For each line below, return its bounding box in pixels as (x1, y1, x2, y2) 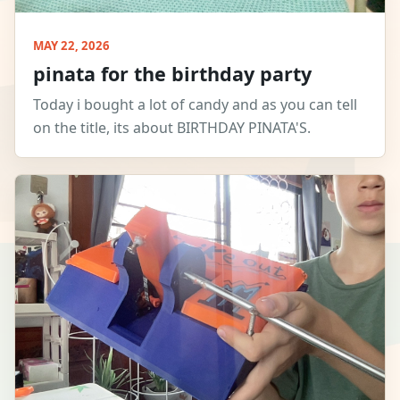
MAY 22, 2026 (33, 37, 110, 54)
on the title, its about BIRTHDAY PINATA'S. (33, 117, 311, 137)
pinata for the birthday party (33, 60, 312, 87)
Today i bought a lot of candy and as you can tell (33, 94, 357, 114)
